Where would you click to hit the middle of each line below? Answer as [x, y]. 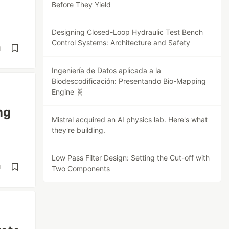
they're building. [79, 130]
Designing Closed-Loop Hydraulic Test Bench [128, 32]
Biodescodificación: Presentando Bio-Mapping [129, 81]
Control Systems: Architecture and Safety [121, 43]
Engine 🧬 [68, 92]
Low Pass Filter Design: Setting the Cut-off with [131, 158]
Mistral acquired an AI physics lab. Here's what [130, 119]
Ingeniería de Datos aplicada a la [107, 70]
